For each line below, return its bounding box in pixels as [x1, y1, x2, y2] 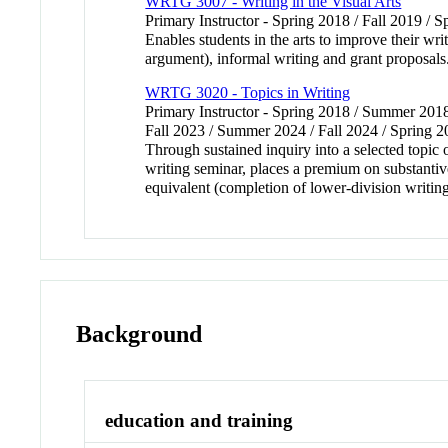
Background [76, 321, 203, 348]
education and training [105, 409, 294, 431]
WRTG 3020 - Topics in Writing [145, 84, 351, 102]
